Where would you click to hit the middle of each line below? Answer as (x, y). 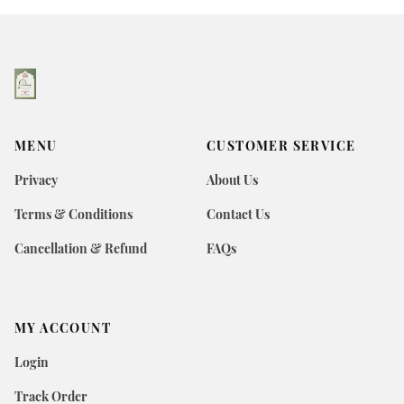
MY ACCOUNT (63, 328)
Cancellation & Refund (81, 248)
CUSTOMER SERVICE (281, 146)
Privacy (36, 180)
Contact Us (238, 214)
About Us (232, 180)
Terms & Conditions (73, 214)
